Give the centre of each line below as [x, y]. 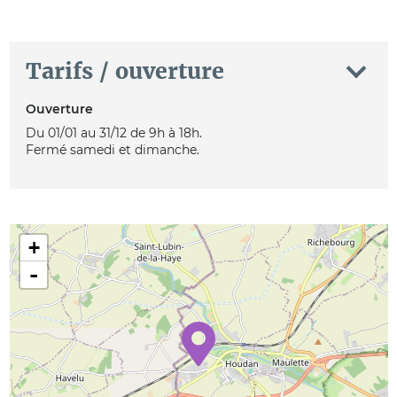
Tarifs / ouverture [125, 71]
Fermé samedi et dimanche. [112, 149]
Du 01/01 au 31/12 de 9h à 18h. [113, 132]
